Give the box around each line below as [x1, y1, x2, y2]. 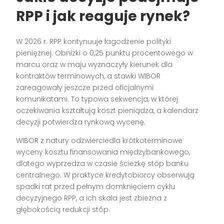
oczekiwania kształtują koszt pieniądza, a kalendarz [16, 105, 199, 116]
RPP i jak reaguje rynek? [16, 6, 190, 26]
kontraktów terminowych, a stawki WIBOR [16, 71, 161, 81]
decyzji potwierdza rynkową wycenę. [16, 117, 146, 127]
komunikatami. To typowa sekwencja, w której [16, 94, 178, 104]
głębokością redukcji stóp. [16, 204, 110, 215]
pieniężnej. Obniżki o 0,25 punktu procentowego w [16, 48, 193, 58]
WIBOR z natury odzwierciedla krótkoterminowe [16, 135, 183, 146]
